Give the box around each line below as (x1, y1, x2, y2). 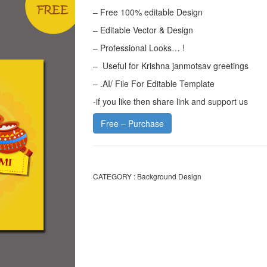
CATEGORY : (92, 171, 135, 181)
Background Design (136, 171, 201, 181)
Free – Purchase (100, 117, 164, 129)
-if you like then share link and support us (92, 95, 248, 107)
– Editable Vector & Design (92, 24, 193, 36)
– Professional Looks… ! (92, 42, 185, 54)
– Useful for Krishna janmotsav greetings (92, 60, 249, 72)
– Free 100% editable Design (92, 6, 203, 18)
